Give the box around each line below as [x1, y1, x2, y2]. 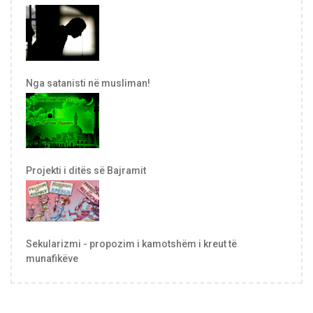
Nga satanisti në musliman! [26, 78, 150, 89]
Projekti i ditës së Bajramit [26, 164, 146, 176]
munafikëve [26, 252, 78, 264]
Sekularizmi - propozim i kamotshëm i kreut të [26, 238, 237, 249]
